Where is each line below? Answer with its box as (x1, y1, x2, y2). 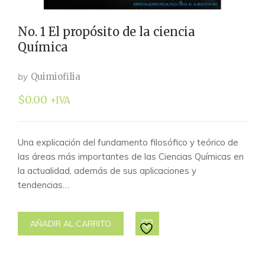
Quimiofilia (31, 71, 80, 82)
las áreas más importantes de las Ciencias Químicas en (18, 151, 244, 162)
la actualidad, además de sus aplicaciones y (18, 165, 196, 176)
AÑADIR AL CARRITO (30, 218, 111, 229)
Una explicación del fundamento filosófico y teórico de (18, 137, 238, 148)
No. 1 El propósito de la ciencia (18, 24, 195, 39)
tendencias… (18, 179, 69, 190)
